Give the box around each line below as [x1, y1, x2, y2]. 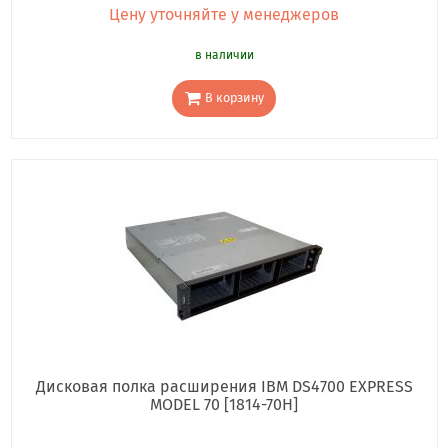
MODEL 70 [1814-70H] [150, 395, 298, 415]
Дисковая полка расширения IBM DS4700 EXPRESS [35, 377, 413, 397]
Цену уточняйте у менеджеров [109, 4, 339, 24]
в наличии [194, 47, 254, 62]
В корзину [204, 90, 264, 106]
